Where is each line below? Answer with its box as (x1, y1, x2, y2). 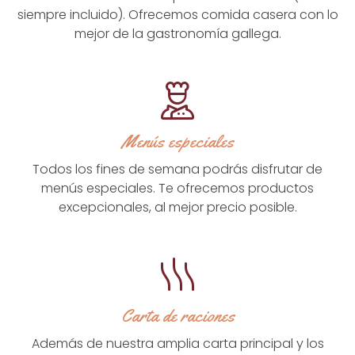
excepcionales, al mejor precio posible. (58, 198, 297, 217)
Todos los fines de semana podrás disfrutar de (32, 160, 323, 179)
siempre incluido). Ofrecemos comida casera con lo (17, 5, 338, 24)
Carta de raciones (120, 304, 235, 328)
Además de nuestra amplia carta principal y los (31, 334, 324, 353)
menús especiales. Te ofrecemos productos (41, 179, 314, 198)
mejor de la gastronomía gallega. (74, 24, 281, 43)
